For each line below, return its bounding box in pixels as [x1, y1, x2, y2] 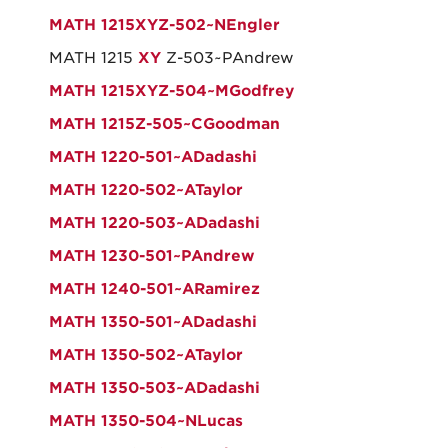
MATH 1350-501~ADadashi [49, 313, 257, 331]
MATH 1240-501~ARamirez [49, 280, 260, 298]
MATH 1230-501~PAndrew [49, 247, 255, 265]
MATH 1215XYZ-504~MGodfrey [49, 82, 294, 100]
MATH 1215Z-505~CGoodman [49, 115, 280, 133]
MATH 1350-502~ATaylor [49, 346, 243, 364]
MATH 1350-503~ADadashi [49, 379, 260, 397]
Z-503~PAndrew [161, 49, 294, 67]
